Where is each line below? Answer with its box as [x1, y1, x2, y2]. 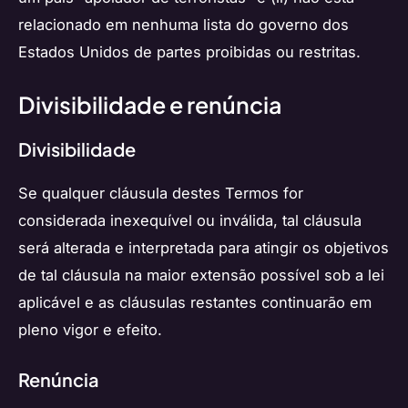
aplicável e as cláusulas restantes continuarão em [18, 293, 372, 312]
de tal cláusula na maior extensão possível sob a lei [18, 266, 384, 285]
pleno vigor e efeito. [18, 321, 162, 340]
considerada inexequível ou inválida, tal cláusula [18, 211, 362, 230]
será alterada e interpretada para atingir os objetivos [18, 239, 389, 258]
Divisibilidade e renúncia [18, 89, 281, 119]
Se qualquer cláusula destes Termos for [18, 184, 303, 203]
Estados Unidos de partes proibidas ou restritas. [18, 43, 361, 62]
